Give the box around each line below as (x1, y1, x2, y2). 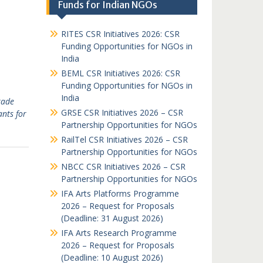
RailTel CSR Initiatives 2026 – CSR (60, 134, 188, 145)
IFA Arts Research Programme (60, 227, 177, 238)
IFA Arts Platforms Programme (60, 188, 179, 199)
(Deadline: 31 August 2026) (60, 213, 163, 224)
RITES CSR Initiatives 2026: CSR (60, 28, 180, 39)
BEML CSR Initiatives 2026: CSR (60, 68, 180, 79)
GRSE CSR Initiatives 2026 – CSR (60, 107, 183, 118)
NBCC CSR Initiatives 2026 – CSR (60, 161, 186, 172)
